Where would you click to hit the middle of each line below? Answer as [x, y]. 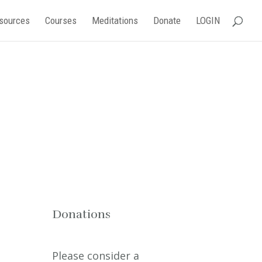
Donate [167, 20]
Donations [82, 214]
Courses [61, 20]
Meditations [115, 20]
